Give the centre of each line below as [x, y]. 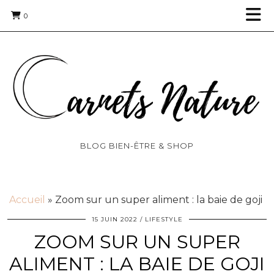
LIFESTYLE [164, 220]
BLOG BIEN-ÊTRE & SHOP [137, 146]
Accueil [27, 200]
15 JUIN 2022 [114, 220]
